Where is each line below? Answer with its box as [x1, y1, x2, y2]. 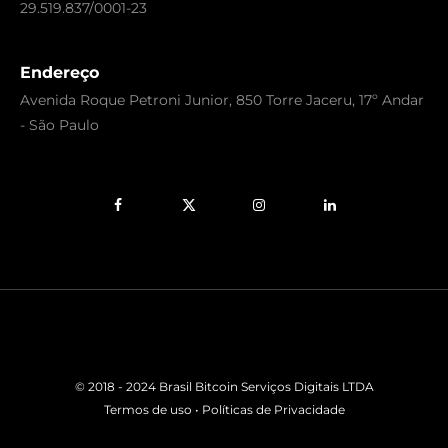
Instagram [257, 204, 330, 223]
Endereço [20, 62, 99, 82]
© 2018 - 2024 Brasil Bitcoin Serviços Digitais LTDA [74, 378, 374, 394]
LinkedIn [328, 204, 388, 223]
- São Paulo [20, 115, 99, 134]
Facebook [116, 204, 185, 223]
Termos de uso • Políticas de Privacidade [103, 401, 345, 417]
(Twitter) [187, 225, 248, 244]
